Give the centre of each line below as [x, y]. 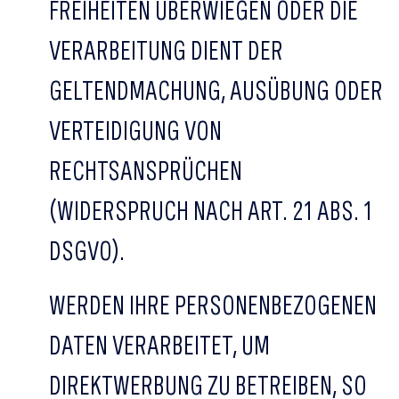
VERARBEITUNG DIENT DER [166, 50]
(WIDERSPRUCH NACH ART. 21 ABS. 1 [211, 210]
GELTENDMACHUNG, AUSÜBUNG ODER [216, 90]
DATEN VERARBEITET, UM [159, 345]
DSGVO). [87, 250]
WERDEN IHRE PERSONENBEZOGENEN [213, 305]
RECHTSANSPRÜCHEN [146, 170]
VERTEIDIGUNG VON [135, 130]
